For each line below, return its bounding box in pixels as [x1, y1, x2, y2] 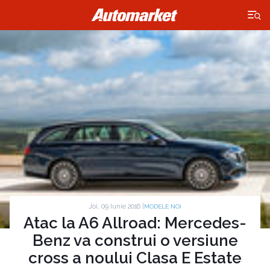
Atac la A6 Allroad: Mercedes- [24, 214, 246, 233]
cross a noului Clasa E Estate [28, 249, 242, 268]
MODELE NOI [144, 203, 181, 210]
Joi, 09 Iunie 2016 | [89, 202, 144, 210]
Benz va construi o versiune [32, 231, 238, 250]
